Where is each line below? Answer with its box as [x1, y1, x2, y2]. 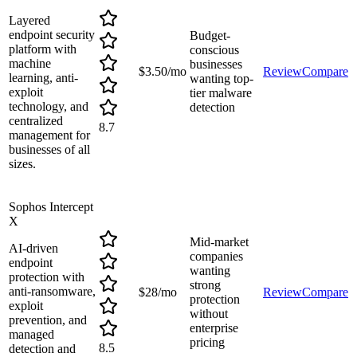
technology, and [9, 100, 88, 114]
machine [9, 57, 51, 71]
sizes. [9, 157, 36, 171]
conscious [190, 43, 239, 57]
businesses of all [9, 143, 90, 157]
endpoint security [9, 28, 95, 42]
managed [9, 328, 54, 342]
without [190, 307, 228, 321]
